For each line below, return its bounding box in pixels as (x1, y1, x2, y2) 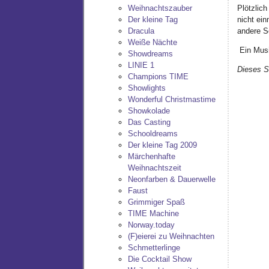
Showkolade (127, 106, 170, 116)
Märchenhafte (127, 152, 175, 162)
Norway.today (127, 220, 175, 230)
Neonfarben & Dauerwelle (127, 175, 216, 184)
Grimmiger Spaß (127, 198, 185, 207)
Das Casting (127, 118, 171, 127)
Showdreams (127, 49, 173, 59)
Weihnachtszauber (127, 4, 192, 13)
